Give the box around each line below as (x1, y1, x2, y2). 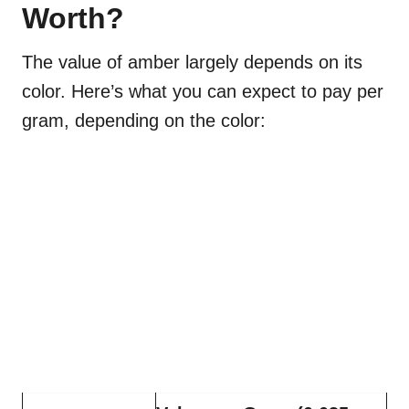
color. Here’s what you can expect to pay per (22, 80, 383, 101)
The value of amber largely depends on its (22, 51, 362, 72)
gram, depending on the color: (22, 110, 271, 131)
